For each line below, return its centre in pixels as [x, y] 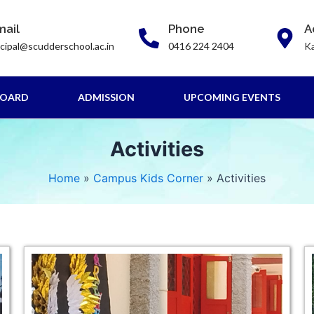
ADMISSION [107, 97]
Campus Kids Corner [148, 178]
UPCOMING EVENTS [232, 97]
